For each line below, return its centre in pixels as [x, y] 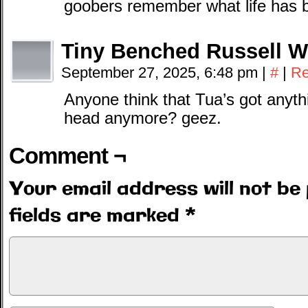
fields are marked [97, 216]
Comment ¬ [67, 156]
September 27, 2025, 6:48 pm [162, 73]
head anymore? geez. [143, 118]
